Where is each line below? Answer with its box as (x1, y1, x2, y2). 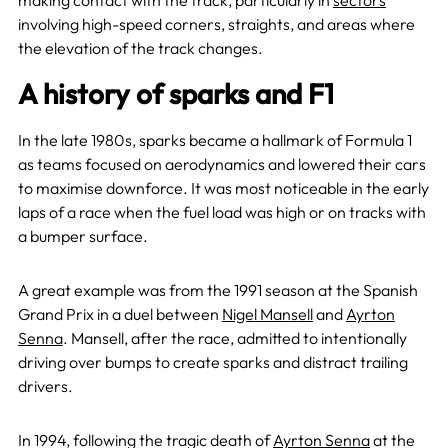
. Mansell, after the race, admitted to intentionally (62, 328, 407, 349)
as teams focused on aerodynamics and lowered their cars (17, 154, 426, 175)
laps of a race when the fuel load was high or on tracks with (17, 202, 426, 223)
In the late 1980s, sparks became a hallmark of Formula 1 (17, 130, 412, 151)
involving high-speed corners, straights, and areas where (17, 14, 415, 35)
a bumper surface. (17, 226, 148, 247)
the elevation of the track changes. (17, 38, 263, 59)
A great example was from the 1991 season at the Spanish (17, 280, 418, 301)
